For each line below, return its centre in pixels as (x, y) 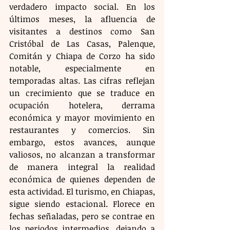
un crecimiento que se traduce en (82, 93)
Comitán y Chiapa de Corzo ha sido (82, 56)
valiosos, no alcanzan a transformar (82, 155)
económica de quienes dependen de (82, 179)
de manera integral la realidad (82, 167)
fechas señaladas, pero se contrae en (82, 216)
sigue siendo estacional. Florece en (82, 204)
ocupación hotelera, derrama (82, 106)
